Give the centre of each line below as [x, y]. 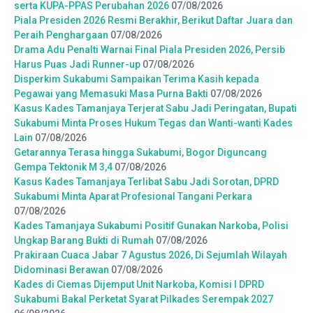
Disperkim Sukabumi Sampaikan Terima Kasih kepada [137, 79]
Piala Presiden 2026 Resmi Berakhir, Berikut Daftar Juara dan [153, 20]
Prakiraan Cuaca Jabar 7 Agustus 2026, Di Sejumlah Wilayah [151, 255]
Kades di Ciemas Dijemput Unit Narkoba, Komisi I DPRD [139, 284]
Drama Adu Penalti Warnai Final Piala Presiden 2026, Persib [150, 49]
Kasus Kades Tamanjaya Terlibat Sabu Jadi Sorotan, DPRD [146, 181]
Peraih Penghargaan [61, 35]
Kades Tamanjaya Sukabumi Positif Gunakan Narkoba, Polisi [151, 225]
